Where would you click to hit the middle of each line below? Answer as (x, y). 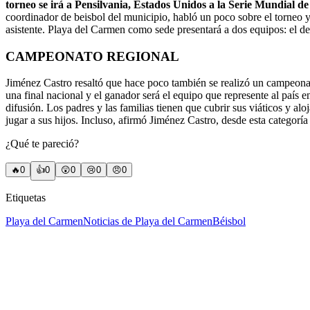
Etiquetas (26, 198)
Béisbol (229, 221)
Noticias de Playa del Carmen (148, 221)
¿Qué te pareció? (42, 144)
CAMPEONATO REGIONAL (92, 56)
